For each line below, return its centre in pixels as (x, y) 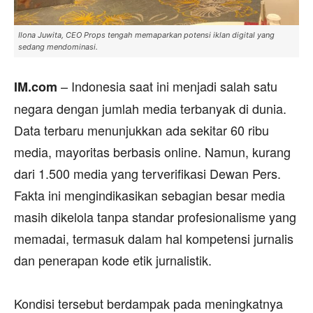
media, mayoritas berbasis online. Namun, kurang (152, 151)
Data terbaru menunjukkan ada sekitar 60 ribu (141, 130)
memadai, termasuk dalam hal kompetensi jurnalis (154, 238)
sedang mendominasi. (58, 46)
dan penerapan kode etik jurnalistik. (113, 260)
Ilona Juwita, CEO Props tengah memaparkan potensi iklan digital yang (146, 35)
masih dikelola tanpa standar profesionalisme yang (155, 216)
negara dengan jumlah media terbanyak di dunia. (150, 108)
